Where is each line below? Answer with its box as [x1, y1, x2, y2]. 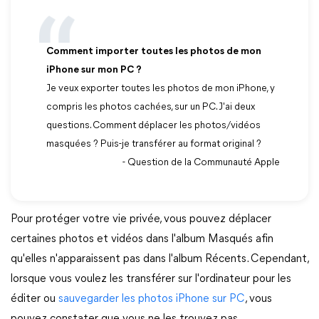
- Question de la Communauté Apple [122, 157, 280, 168]
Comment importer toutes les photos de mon [46, 46, 261, 57]
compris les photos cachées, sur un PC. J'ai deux [46, 102, 255, 113]
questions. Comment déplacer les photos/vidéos [46, 120, 261, 131]
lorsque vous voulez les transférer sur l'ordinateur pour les [11, 273, 291, 285]
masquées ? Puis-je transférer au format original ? [46, 139, 261, 150]
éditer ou [11, 293, 58, 305]
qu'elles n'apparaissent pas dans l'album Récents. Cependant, [11, 253, 308, 265]
